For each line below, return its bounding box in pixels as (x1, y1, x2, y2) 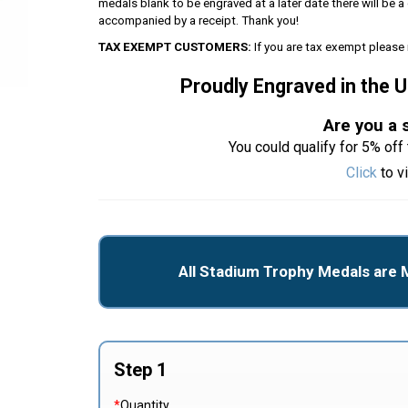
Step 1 (113, 358, 167, 381)
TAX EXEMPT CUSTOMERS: (97, 40, 251, 54)
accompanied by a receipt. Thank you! (97, 14, 299, 27)
